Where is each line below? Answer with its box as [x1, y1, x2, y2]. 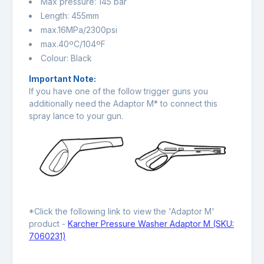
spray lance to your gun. [29, 110, 123, 121]
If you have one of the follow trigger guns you [29, 85, 208, 96]
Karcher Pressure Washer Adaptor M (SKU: [68, 218, 234, 229]
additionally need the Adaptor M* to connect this [29, 98, 217, 108]
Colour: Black [41, 52, 92, 63]
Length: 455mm [41, 11, 99, 21]
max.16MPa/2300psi [41, 24, 117, 35]
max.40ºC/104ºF [41, 38, 105, 49]
